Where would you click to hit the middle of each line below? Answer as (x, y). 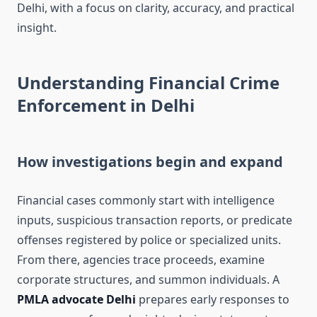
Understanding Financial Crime (148, 83)
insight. (37, 28)
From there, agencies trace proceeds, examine (141, 260)
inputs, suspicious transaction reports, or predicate (155, 220)
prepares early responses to (213, 300)
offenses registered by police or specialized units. (149, 240)
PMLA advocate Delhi (76, 300)
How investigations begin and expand (150, 162)
